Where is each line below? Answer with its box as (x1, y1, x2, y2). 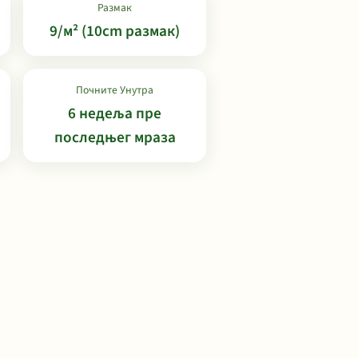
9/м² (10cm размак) (50, 20, 180, 42)
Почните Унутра (76, 82, 153, 97)
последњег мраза (54, 126, 176, 149)
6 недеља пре (68, 102, 161, 125)
